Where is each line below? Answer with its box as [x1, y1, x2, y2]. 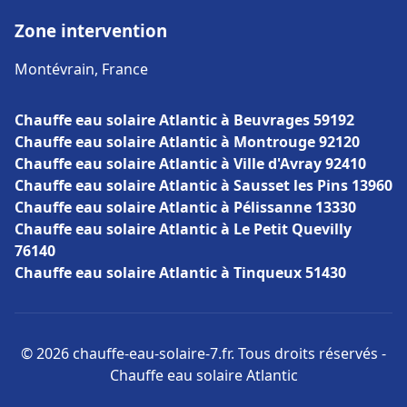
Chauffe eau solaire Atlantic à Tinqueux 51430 [15, 263, 346, 283]
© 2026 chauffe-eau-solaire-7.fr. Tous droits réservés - [21, 343, 386, 363]
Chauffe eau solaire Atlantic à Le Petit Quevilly [15, 219, 352, 239]
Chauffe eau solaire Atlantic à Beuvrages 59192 [15, 110, 354, 130]
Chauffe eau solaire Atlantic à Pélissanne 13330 [15, 197, 356, 217]
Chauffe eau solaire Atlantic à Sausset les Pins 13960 [15, 175, 392, 195]
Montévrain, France [15, 59, 148, 79]
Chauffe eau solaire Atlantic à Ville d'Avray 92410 [15, 154, 366, 174]
